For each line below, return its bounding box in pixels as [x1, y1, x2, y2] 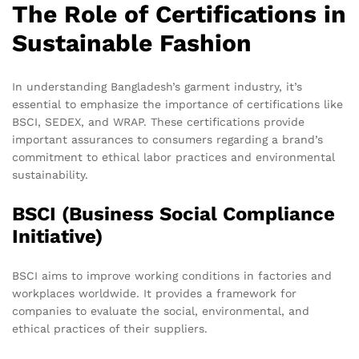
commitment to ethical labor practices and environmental [12, 151, 335, 164]
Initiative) [12, 225, 103, 248]
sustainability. [12, 168, 88, 182]
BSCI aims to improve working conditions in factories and [12, 269, 332, 283]
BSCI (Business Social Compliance [12, 203, 335, 226]
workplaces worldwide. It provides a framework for [12, 287, 296, 301]
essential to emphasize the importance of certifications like [12, 98, 343, 111]
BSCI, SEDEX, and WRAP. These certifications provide [12, 115, 305, 129]
